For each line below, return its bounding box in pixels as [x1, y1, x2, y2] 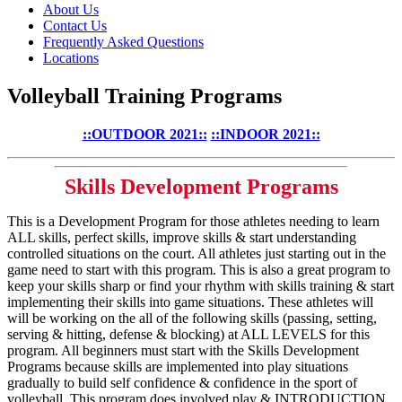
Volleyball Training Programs [7, 83, 282, 108]
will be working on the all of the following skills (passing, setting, [7, 310, 377, 326]
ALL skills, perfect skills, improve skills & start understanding [7, 229, 356, 245]
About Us [43, 2, 99, 17]
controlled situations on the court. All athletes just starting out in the [7, 245, 386, 261]
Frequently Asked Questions [43, 34, 204, 49]
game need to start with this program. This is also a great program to [7, 261, 390, 277]
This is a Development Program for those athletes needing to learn [7, 213, 380, 229]
